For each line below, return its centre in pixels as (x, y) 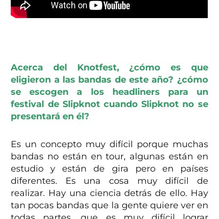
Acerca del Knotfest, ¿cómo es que (109, 67)
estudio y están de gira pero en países (109, 168)
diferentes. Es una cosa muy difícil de (109, 181)
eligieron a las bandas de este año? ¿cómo (109, 79)
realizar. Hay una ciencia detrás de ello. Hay (109, 193)
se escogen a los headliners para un (109, 92)
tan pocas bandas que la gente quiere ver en (109, 205)
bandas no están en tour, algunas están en (109, 156)
